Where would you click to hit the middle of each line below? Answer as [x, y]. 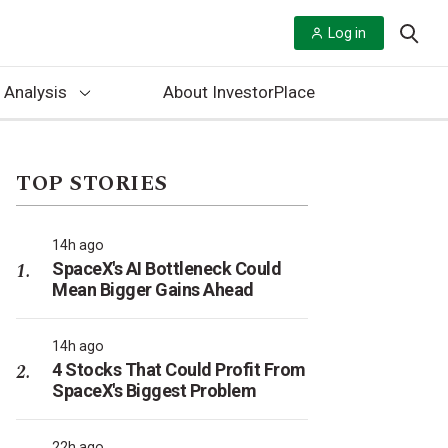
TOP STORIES [92, 184]
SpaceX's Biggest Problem [154, 390]
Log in [347, 33]
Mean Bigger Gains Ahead [153, 289]
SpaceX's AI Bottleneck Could [166, 268]
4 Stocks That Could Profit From [179, 369]
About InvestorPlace [238, 92]
